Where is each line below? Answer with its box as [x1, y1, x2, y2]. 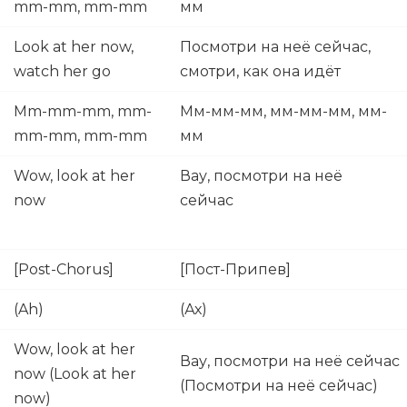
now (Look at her [14, 365, 136, 382]
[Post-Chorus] [14, 261, 114, 278]
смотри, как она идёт [180, 63, 344, 80]
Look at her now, [14, 38, 134, 55]
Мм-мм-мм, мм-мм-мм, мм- [180, 103, 387, 120]
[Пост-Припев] [180, 261, 294, 278]
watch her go [14, 63, 111, 80]
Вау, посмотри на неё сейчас [180, 352, 400, 370]
